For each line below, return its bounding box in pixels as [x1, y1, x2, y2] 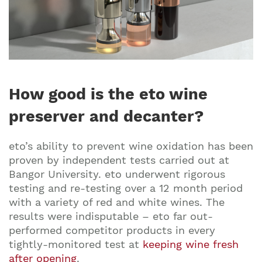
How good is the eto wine [9, 85, 208, 104]
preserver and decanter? [9, 107, 204, 126]
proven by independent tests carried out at [9, 154, 229, 166]
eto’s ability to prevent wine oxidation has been [9, 140, 253, 152]
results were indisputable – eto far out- [9, 210, 213, 222]
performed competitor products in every [9, 224, 215, 236]
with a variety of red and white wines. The [9, 196, 225, 208]
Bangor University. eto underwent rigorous [9, 168, 225, 180]
